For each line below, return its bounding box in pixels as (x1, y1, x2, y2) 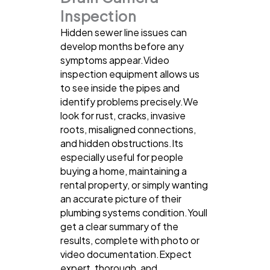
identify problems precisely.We (60, 95, 198, 108)
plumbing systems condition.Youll (60, 206, 207, 219)
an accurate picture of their (60, 192, 181, 205)
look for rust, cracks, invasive (60, 108, 186, 122)
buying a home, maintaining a (60, 164, 187, 177)
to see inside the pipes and (60, 81, 180, 94)
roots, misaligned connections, (60, 122, 196, 136)
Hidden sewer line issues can (60, 25, 187, 39)
